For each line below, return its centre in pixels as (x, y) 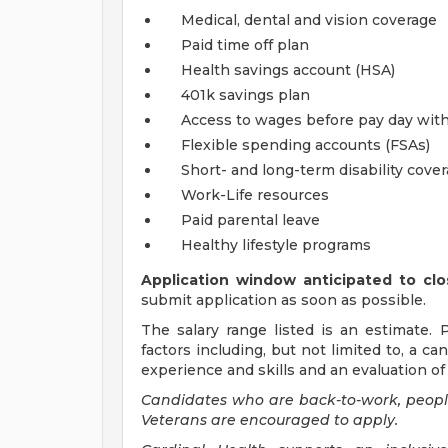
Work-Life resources (255, 195)
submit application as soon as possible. (283, 300)
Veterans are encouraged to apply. (269, 420)
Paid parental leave (250, 220)
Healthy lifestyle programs (276, 245)
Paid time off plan (245, 45)
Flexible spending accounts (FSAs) (305, 145)
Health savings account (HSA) (288, 70)
